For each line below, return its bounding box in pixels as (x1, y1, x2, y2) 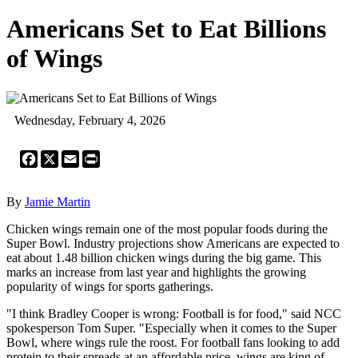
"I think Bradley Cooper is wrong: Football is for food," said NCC (6, 306, 341, 320)
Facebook (38, 149, 87, 163)
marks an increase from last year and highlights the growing (6, 265, 306, 279)
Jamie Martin (25, 194, 90, 209)
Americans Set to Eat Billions (6, 14, 326, 44)
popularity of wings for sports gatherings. (6, 279, 213, 293)
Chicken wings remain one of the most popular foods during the (6, 221, 328, 236)
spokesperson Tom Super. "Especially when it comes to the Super (6, 320, 336, 335)
